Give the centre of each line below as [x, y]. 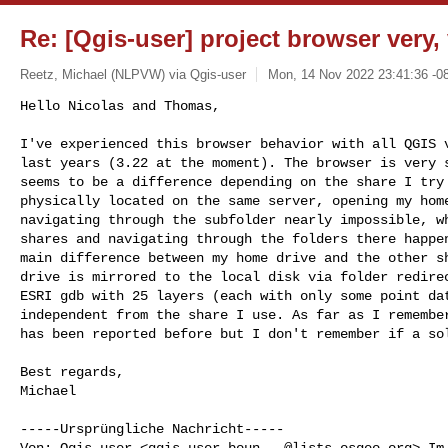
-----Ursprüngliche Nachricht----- [152, 428]
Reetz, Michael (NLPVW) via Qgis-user [133, 74]
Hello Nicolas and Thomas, [120, 105]
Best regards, [72, 371]
